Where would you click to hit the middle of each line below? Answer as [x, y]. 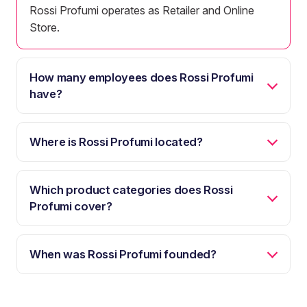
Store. [45, 27]
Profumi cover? [71, 206]
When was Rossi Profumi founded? [123, 254]
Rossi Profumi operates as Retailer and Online [142, 10]
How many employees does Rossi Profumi [142, 77]
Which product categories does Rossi [131, 189]
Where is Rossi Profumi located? [116, 142]
